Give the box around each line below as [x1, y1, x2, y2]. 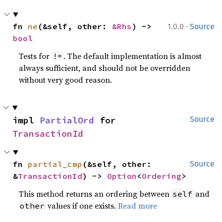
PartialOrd [40, 114, 94, 126]
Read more [118, 200, 158, 211]
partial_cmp [28, 159, 83, 169]
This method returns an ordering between [19, 188, 172, 199]
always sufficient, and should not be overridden [19, 62, 191, 73]
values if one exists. [46, 200, 118, 211]
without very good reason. [19, 74, 112, 85]
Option [107, 171, 137, 181]
